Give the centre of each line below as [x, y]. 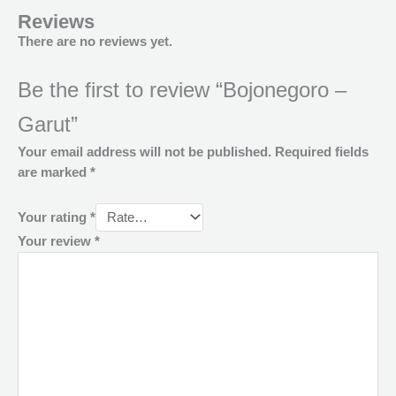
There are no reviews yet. [95, 42]
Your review [56, 242]
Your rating [54, 218]
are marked [54, 172]
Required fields [322, 152]
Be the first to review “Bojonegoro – [182, 90]
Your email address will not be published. [145, 152]
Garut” [48, 124]
